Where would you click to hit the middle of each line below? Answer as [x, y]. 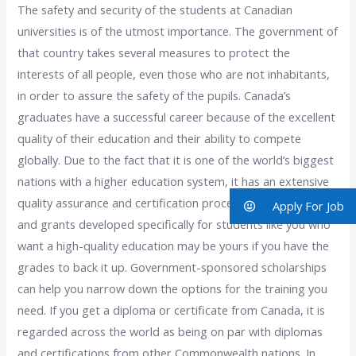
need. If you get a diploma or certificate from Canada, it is [172, 310]
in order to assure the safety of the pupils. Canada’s [155, 96]
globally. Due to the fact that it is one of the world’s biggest [176, 160]
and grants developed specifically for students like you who [174, 224]
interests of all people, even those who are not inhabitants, [174, 74]
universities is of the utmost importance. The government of [178, 31]
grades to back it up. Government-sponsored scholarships [172, 267]
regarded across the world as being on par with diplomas [170, 332]
